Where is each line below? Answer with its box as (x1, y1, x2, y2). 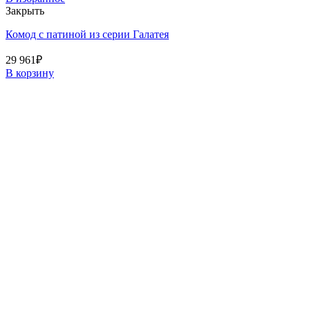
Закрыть (6, 4, 44, 17)
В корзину (6, 66, 54, 79)
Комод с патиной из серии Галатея (6, 28, 169, 40)
